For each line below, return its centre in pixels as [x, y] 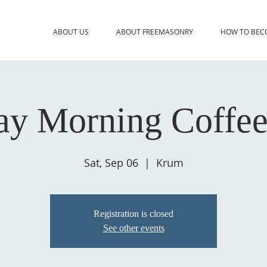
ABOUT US [71, 32]
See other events [133, 228]
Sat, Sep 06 [111, 162]
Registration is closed [133, 213]
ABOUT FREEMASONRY [155, 32]
